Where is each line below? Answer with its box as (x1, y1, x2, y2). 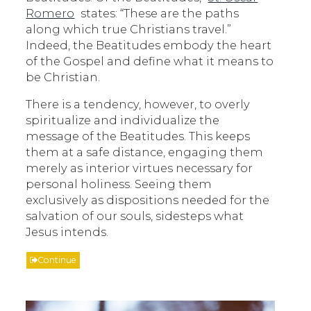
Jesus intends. (26, 224, 109, 239)
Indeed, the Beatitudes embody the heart (26, 37, 272, 52)
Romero (26, 6, 75, 20)
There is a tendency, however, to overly (26, 96, 251, 111)
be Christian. (26, 69, 101, 84)
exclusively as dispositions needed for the (26, 192, 270, 207)
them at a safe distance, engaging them (26, 144, 264, 159)
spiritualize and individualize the (26, 112, 220, 127)
